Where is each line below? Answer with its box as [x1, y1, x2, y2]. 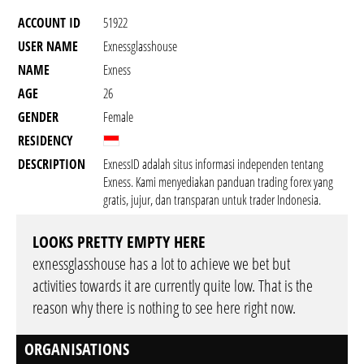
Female [103, 108, 133, 126]
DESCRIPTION [18, 155, 85, 173]
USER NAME [18, 37, 78, 55]
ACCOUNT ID [18, 14, 80, 32]
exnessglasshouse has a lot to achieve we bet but [32, 253, 290, 275]
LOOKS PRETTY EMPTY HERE [32, 231, 206, 253]
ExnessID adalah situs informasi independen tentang [103, 155, 323, 173]
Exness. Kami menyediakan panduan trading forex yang [103, 173, 333, 191]
